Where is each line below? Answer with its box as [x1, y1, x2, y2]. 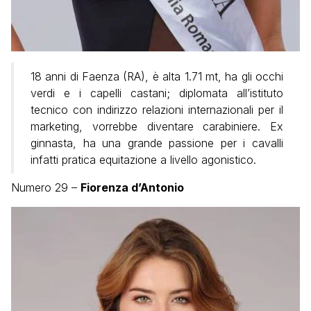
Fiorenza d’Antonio [81, 180, 184, 195]
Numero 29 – [11, 180, 81, 195]
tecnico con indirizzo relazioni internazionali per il [31, 103, 283, 117]
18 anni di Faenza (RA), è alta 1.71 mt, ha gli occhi [31, 69, 283, 84]
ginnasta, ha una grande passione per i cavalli [31, 136, 283, 151]
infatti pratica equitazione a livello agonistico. [31, 153, 256, 167]
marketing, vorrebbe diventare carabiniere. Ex [31, 119, 283, 134]
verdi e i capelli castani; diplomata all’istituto [31, 86, 283, 101]
